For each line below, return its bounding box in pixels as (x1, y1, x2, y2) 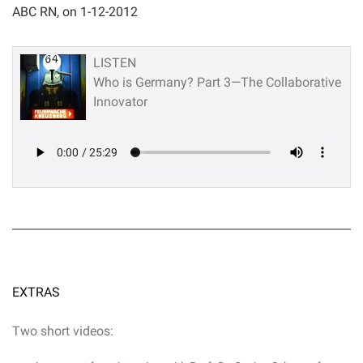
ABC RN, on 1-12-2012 (12, 4, 138, 20)
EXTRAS (12, 284, 60, 301)
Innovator (93, 94, 147, 110)
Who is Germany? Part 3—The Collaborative (93, 75, 341, 91)
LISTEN (93, 55, 136, 71)
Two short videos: (12, 323, 113, 340)
